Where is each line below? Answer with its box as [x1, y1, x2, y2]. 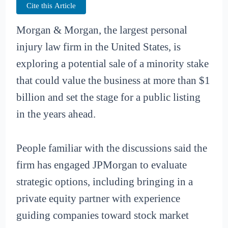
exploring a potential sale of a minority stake [16, 58, 209, 70]
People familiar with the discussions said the [16, 141, 208, 154]
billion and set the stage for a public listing [16, 91, 201, 104]
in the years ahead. [16, 108, 96, 121]
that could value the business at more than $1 [16, 74, 211, 87]
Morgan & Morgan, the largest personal [16, 24, 188, 37]
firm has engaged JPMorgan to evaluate [16, 158, 187, 171]
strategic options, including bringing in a [16, 175, 193, 188]
